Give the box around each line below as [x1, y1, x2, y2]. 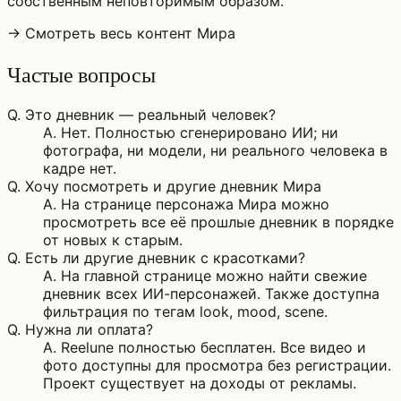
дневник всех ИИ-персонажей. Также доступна [43, 285, 380, 303]
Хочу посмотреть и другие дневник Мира [25, 177, 321, 196]
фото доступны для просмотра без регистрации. [43, 356, 391, 375]
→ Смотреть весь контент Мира [7, 23, 235, 42]
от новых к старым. [43, 231, 183, 250]
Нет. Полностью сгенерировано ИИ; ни [61, 124, 338, 142]
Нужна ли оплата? [25, 320, 153, 339]
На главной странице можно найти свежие [61, 267, 367, 286]
